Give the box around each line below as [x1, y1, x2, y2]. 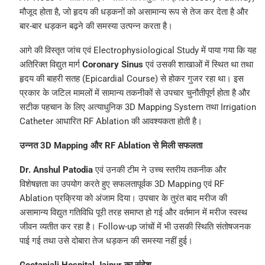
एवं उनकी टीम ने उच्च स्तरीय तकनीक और [92, 164, 227, 176]
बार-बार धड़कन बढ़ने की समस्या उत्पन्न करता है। [19, 21, 173, 32]
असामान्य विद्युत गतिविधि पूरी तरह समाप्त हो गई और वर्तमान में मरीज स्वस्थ [19, 207, 247, 218]
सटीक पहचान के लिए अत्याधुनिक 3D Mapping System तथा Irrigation [19, 102, 256, 113]
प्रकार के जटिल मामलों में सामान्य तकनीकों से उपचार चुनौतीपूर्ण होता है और [19, 88, 250, 99]
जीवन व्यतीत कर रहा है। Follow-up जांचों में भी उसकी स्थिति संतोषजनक [19, 221, 251, 232]
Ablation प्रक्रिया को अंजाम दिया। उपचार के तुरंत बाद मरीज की [19, 193, 227, 204]
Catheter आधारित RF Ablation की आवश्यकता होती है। [19, 116, 202, 127]
